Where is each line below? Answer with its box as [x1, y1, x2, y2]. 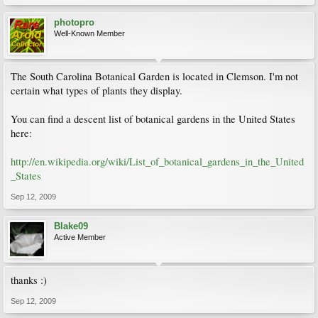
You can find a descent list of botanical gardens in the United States [11, 112, 295, 126]
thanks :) [11, 273, 47, 287]
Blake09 [54, 221, 88, 231]
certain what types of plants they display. [11, 84, 182, 97]
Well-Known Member [54, 29, 125, 38]
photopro [54, 17, 94, 28]
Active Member [54, 233, 106, 241]
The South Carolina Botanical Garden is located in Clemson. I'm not [11, 70, 298, 83]
